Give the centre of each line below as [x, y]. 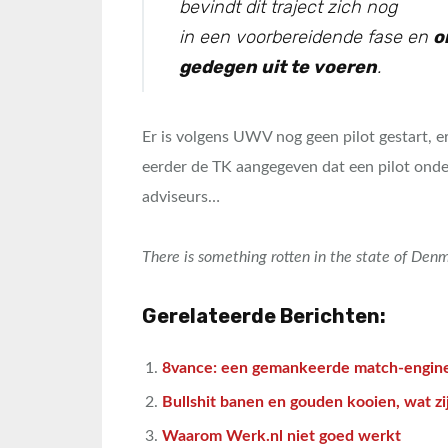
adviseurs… [181, 197]
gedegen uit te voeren [278, 67]
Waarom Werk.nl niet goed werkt [281, 436]
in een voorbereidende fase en [306, 37]
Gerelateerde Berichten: [264, 316]
